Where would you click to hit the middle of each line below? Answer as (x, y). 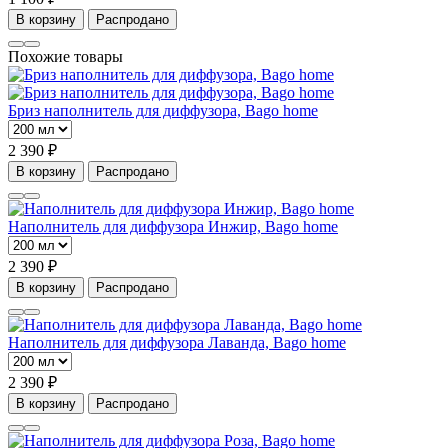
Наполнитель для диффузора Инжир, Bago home (173, 227)
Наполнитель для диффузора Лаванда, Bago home (177, 343)
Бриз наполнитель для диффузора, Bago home (163, 111)
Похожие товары (65, 57)
